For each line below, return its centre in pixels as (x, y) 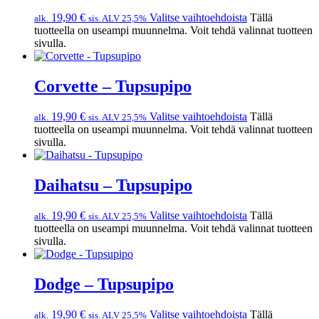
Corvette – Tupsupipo (113, 87)
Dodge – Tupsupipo (104, 284)
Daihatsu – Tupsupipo (113, 185)
